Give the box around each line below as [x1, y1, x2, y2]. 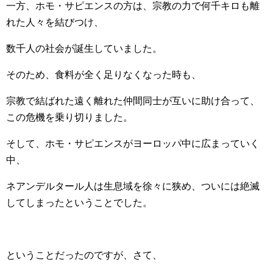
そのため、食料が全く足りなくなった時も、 [6, 69, 201, 80]
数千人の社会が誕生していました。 [6, 43, 162, 54]
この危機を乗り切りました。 [6, 112, 133, 122]
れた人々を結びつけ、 [6, 17, 104, 27]
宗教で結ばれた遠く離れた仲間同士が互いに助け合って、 [6, 96, 260, 106]
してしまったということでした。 [6, 197, 152, 208]
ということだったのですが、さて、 [6, 250, 162, 260]
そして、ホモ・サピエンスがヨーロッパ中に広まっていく [6, 138, 260, 149]
